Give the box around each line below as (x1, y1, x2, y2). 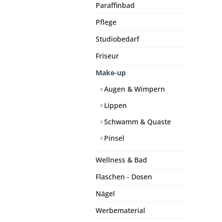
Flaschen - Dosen (96, 172, 152, 182)
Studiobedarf (96, 34, 139, 44)
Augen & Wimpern (102, 84, 165, 94)
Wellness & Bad (96, 155, 147, 165)
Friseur (96, 51, 119, 61)
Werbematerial (96, 206, 145, 216)
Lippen (102, 101, 127, 111)
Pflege (96, 17, 116, 27)
